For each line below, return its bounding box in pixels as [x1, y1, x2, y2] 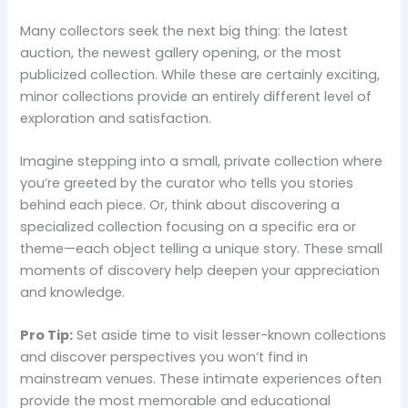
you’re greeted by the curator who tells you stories [20, 173, 354, 192]
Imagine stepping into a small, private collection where [20, 151, 383, 170]
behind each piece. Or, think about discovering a [20, 195, 341, 214]
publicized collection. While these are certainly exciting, [20, 65, 381, 84]
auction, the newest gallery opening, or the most [20, 43, 342, 62]
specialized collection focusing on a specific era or [20, 217, 357, 236]
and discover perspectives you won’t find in [20, 348, 309, 367]
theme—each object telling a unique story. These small [20, 239, 383, 258]
